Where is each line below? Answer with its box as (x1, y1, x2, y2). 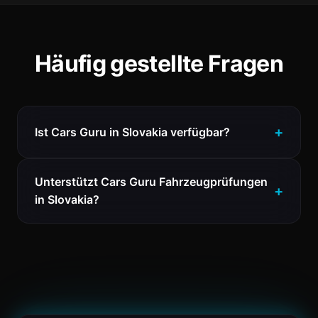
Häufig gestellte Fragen (34, 50, 284, 77)
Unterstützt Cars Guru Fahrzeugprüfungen (35, 175, 268, 189)
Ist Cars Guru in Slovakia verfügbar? (35, 124, 230, 139)
